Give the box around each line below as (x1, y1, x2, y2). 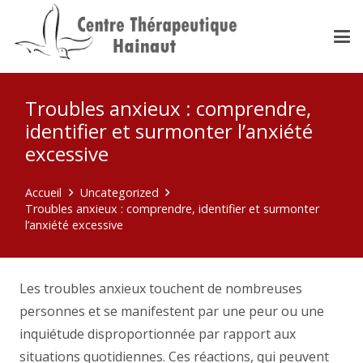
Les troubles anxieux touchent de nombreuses (19, 280, 302, 297)
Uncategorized (79, 185, 159, 200)
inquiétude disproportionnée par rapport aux (19, 325, 296, 343)
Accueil (25, 185, 62, 200)
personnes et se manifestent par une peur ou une (19, 302, 324, 320)
